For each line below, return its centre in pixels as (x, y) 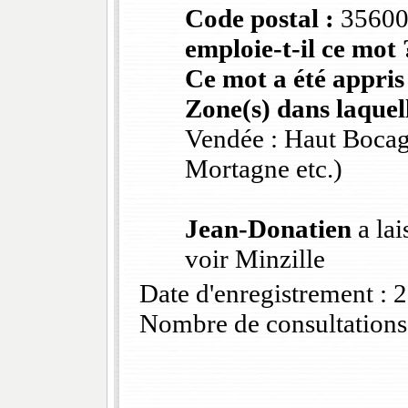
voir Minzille (255, 259)
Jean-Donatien (268, 229)
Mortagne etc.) (263, 169)
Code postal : (259, 19)
